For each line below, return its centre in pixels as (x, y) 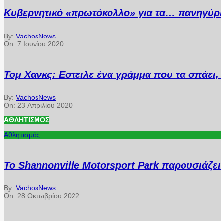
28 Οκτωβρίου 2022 (48, 196)
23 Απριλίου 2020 (45, 105)
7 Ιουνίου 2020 (40, 44)
